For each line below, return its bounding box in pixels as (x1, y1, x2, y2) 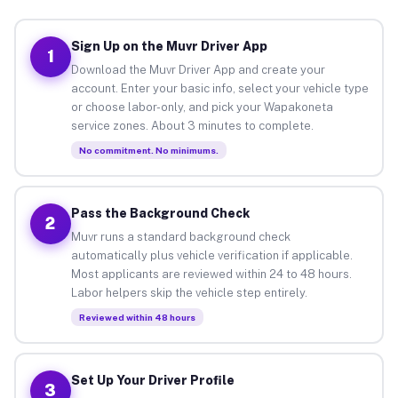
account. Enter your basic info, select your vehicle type (70, 81, 369, 95)
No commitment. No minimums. (78, 144, 219, 155)
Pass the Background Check (70, 205, 250, 220)
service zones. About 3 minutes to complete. (70, 118, 314, 132)
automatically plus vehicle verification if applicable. (70, 248, 353, 262)
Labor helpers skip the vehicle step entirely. (70, 285, 307, 299)
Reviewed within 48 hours (78, 311, 195, 322)
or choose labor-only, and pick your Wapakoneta (70, 99, 333, 114)
